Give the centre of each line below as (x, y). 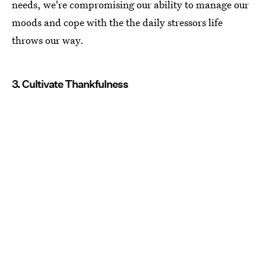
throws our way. (48, 40)
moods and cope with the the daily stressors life (117, 22)
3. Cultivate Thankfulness (70, 84)
